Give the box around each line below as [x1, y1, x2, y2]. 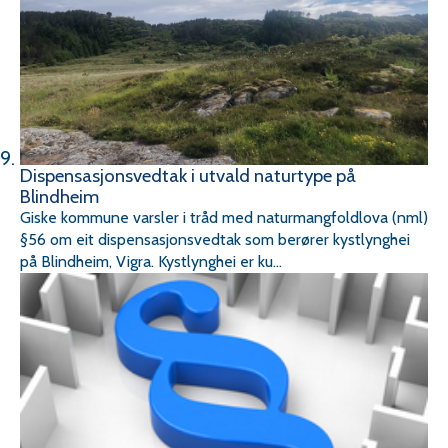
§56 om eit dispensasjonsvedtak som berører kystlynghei [20, 230, 410, 250]
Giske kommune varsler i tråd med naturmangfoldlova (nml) [20, 208, 428, 228]
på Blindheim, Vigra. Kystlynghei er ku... [20, 252, 282, 272]
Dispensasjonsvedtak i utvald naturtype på [20, 164, 356, 188]
